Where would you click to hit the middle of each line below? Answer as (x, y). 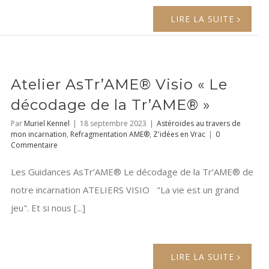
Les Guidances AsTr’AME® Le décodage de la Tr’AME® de (132, 172)
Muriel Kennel (47, 124)
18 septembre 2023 (113, 124)
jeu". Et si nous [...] (48, 208)
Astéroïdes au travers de (199, 124)
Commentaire (34, 145)
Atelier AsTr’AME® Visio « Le (119, 85)
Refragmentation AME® (110, 134)
